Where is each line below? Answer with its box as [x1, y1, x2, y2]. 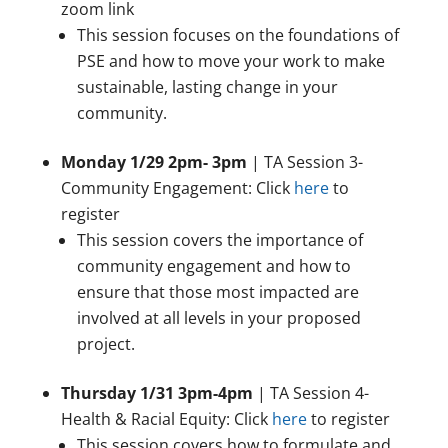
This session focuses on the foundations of [76, 24, 399, 47]
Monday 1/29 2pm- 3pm [60, 151, 247, 174]
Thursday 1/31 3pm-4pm [60, 382, 253, 405]
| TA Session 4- [252, 382, 369, 405]
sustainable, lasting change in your [76, 76, 338, 99]
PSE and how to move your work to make [76, 50, 385, 73]
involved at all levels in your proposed [76, 307, 361, 330]
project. [76, 333, 135, 356]
